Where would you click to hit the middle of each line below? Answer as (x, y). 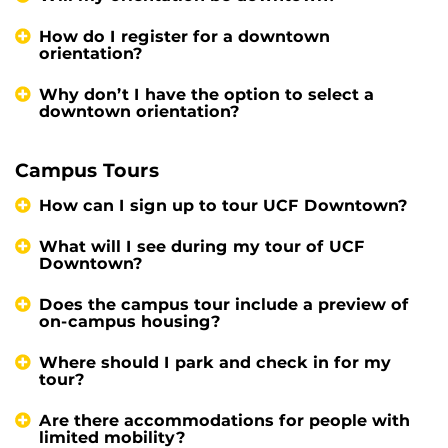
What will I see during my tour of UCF (202, 247)
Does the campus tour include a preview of (224, 305)
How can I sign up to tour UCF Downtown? (223, 206)
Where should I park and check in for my (215, 363)
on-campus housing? (130, 322)
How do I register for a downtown (184, 37)
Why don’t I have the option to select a (206, 95)
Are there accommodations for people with (224, 421)
